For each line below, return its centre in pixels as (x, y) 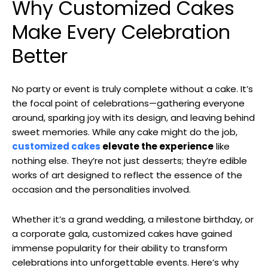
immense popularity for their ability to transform (120, 248)
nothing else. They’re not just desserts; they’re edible (130, 160)
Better (40, 56)
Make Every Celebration (121, 32)
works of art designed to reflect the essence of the (127, 175)
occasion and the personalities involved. (101, 189)
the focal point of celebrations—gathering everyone (128, 103)
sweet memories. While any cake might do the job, (125, 132)
